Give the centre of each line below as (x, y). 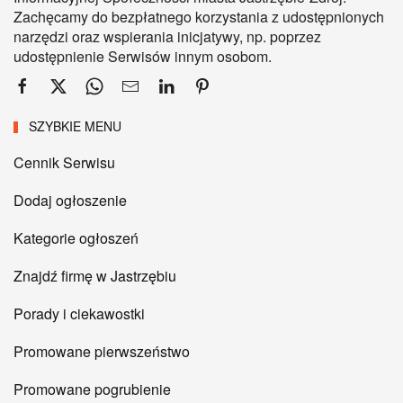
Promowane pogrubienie (92, 390)
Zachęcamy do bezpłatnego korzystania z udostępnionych (199, 16)
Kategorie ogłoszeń (76, 238)
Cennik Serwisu (64, 163)
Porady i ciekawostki (79, 314)
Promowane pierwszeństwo (102, 352)
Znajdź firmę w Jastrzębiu (95, 276)
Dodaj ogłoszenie (70, 201)
